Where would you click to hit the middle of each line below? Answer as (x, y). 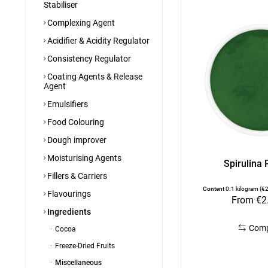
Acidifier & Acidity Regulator (98, 41)
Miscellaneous (77, 263)
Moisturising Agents (83, 158)
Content (214, 189)
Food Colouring (75, 122)
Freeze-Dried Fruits (84, 246)
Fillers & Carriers (76, 176)
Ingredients (68, 212)
